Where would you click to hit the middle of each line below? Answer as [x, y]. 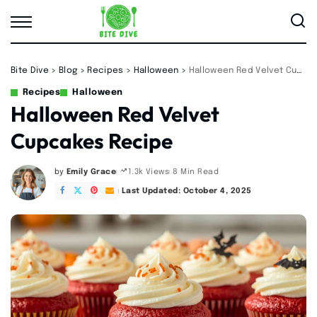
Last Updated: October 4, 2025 [186, 191]
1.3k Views [149, 172]
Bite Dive [30, 71]
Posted [69, 177]
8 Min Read [196, 172]
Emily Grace [91, 172]
